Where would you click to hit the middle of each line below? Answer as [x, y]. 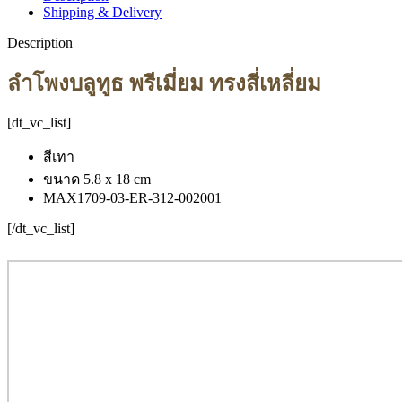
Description [40, 42]
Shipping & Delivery [102, 12]
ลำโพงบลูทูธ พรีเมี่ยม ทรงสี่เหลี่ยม [164, 83]
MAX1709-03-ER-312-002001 [132, 197]
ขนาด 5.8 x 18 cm [97, 179]
